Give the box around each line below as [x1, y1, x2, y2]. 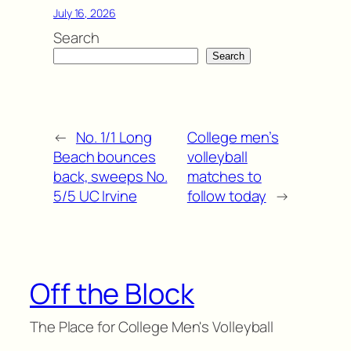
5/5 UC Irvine [53, 186, 137, 207]
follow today [186, 186, 266, 207]
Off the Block [30, 273, 194, 313]
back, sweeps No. [53, 166, 168, 187]
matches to [186, 166, 262, 187]
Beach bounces [53, 147, 156, 168]
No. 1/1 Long [75, 127, 152, 148]
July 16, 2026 [53, 5, 116, 20]
